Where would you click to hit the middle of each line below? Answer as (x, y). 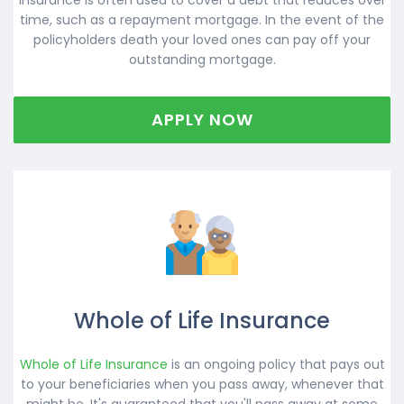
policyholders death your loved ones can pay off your (202, 39)
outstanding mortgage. (202, 59)
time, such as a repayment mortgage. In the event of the (202, 19)
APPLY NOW (202, 119)
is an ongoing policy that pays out (276, 364)
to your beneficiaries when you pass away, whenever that (202, 384)
